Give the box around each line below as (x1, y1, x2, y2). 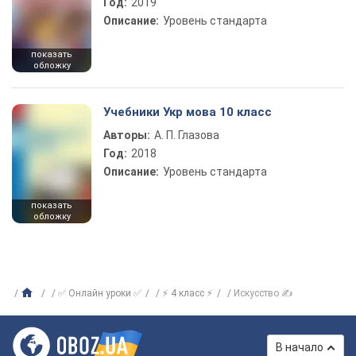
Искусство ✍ (234, 288, 292, 300)
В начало (276, 341, 323, 354)
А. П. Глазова (154, 129, 219, 142)
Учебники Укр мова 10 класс (103, 105, 272, 120)
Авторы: (103, 129, 150, 142)
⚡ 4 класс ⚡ (162, 288, 213, 300)
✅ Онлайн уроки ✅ (58, 288, 141, 300)
